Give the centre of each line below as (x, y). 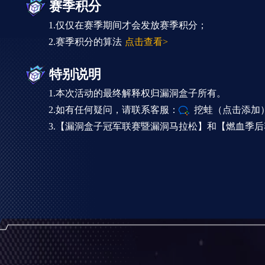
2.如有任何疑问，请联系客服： (114, 109)
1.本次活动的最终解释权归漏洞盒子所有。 (137, 93)
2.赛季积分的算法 (87, 41)
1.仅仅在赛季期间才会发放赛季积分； (128, 25)
